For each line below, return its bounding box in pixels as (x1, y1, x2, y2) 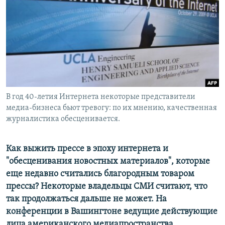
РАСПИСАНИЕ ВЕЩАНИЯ (9, 5, 102, 14)
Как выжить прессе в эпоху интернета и (6, 144, 168, 154)
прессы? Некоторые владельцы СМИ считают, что (6, 182, 207, 192)
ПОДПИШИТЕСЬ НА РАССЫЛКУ (9, 23, 129, 32)
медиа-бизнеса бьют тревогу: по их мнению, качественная (6, 104, 217, 113)
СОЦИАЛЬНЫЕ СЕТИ (9, 50, 68, 58)
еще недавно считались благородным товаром (6, 169, 194, 179)
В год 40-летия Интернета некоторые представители (6, 93, 195, 101)
